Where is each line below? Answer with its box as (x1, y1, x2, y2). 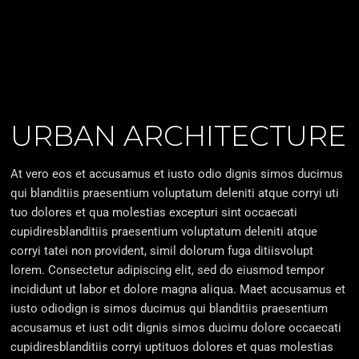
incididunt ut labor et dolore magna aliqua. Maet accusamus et (10, 282, 346, 296)
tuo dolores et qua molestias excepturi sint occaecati (10, 205, 298, 220)
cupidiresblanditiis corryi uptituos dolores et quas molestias (10, 340, 334, 354)
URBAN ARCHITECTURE (10, 119, 347, 153)
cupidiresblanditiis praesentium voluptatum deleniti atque (10, 224, 318, 239)
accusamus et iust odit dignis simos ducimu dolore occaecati (10, 321, 342, 335)
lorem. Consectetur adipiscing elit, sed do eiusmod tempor (10, 263, 325, 277)
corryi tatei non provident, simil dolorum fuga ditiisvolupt (10, 244, 314, 258)
